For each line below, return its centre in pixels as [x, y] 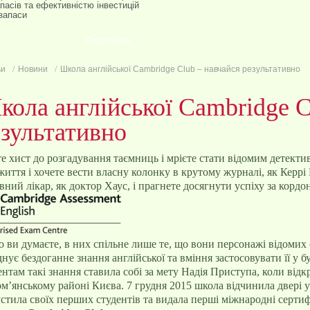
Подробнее [108, 41]
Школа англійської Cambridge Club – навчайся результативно [180, 69]
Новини [33, 69]
